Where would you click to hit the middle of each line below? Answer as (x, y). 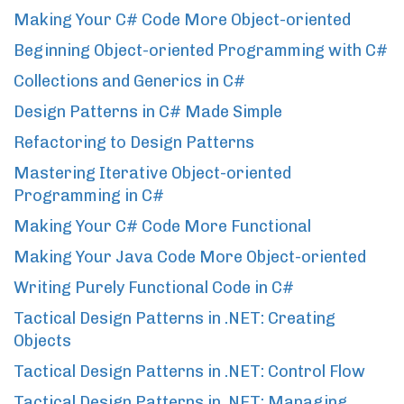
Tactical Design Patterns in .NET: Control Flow (189, 371)
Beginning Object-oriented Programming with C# (201, 50)
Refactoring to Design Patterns (134, 142)
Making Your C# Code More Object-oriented (182, 19)
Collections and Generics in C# (129, 81)
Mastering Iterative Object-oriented (152, 173)
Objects (42, 340)
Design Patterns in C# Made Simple (148, 111)
